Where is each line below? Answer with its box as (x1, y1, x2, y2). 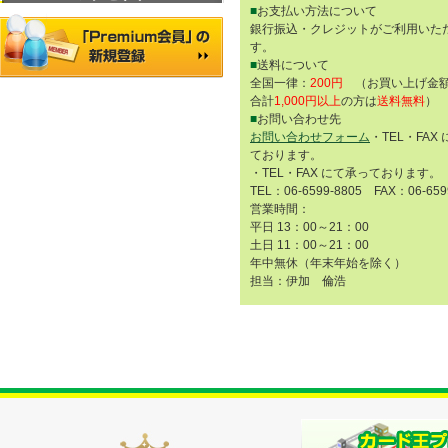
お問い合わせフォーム (250, 130, 370, 145)
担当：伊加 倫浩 (250, 274, 346, 289)
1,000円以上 (274, 94, 341, 109)
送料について (257, 58, 329, 73)
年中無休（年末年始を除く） (250, 256, 406, 271)
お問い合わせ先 (257, 112, 341, 127)
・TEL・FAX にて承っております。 (250, 166, 441, 181)
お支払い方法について (257, 4, 377, 19)
